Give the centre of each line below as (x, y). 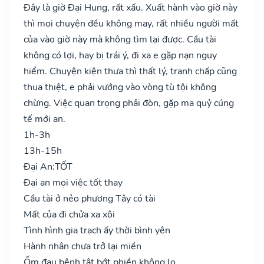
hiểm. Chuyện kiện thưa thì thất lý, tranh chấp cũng (130, 71)
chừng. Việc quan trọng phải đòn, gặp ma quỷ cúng (129, 103)
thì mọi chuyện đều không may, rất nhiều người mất (131, 23)
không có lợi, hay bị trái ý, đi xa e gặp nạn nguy (120, 55)
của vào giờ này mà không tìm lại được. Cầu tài (120, 39)
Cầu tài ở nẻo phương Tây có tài (90, 198)
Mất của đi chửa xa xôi (69, 214)
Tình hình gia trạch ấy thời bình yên (97, 230)
